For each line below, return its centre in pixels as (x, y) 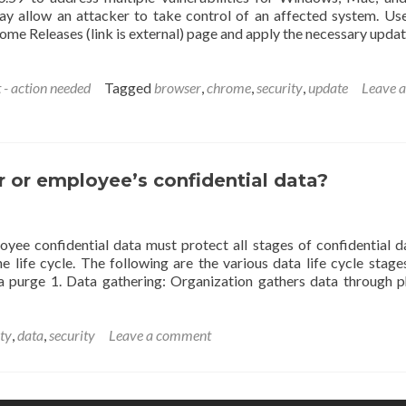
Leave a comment (160, 335)
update (328, 87)
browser (178, 87)
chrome (229, 87)
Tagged (129, 87)
